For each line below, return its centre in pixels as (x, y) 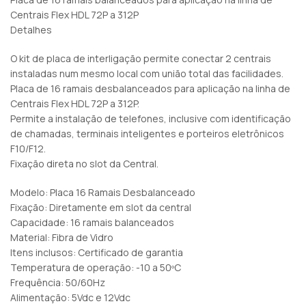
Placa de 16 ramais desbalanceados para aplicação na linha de (150, 89)
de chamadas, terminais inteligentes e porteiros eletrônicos (147, 134)
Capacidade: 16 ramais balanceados (92, 223)
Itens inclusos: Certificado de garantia (97, 253)
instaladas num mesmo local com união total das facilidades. (147, 74)
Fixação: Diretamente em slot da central (101, 208)
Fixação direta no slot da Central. (84, 164)
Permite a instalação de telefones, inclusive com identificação (151, 119)
